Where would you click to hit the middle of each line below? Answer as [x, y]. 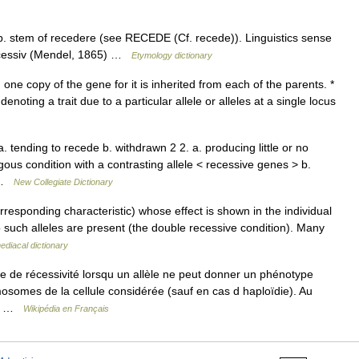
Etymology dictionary [172, 55]
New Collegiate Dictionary [63, 182]
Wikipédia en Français [66, 309]
